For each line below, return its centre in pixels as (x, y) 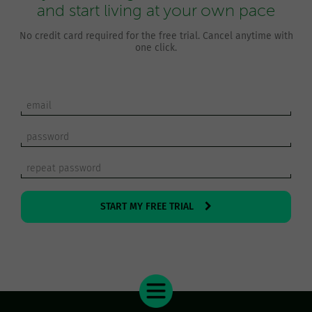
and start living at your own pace (156, 11)
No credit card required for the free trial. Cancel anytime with (156, 36)
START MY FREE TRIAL (201, 207)
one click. (156, 48)
